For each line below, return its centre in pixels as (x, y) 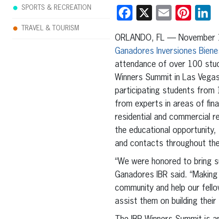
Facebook (163, 12)
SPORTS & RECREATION (56, 8)
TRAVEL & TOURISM (50, 28)
